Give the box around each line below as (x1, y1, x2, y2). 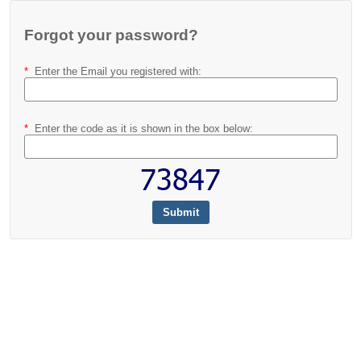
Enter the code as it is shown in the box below (34, 122, 250, 135)
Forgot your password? (23, 27, 198, 44)
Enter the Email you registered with (34, 65, 198, 77)
